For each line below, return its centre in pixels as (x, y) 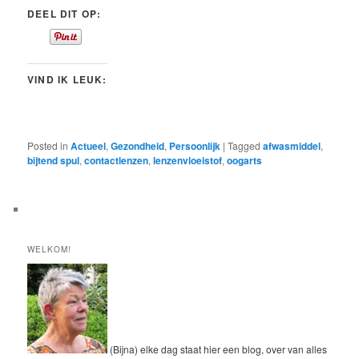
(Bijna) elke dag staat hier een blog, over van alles (218, 349)
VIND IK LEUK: (67, 79)
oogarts (245, 160)
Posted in (48, 145)
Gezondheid (138, 145)
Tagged (244, 145)
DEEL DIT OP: (65, 13)
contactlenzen (117, 160)
